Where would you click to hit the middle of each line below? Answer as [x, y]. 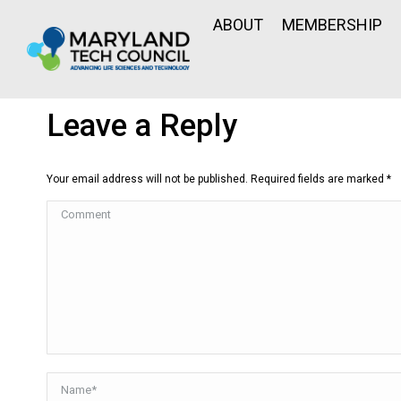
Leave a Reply [142, 126]
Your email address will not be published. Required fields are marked [217, 179]
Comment [76, 210]
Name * [69, 382]
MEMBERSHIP [332, 24]
